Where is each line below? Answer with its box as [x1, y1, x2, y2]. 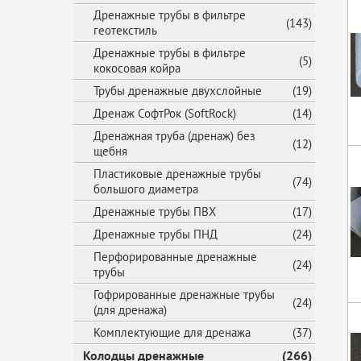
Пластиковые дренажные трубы [93, 166, 261, 181]
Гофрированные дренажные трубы [93, 287, 275, 302]
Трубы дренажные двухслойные [93, 83, 262, 98]
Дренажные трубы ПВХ [93, 204, 216, 219]
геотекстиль [93, 23, 157, 38]
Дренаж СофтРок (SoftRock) [93, 106, 236, 121]
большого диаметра [93, 181, 198, 197]
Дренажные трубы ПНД [93, 226, 218, 242]
